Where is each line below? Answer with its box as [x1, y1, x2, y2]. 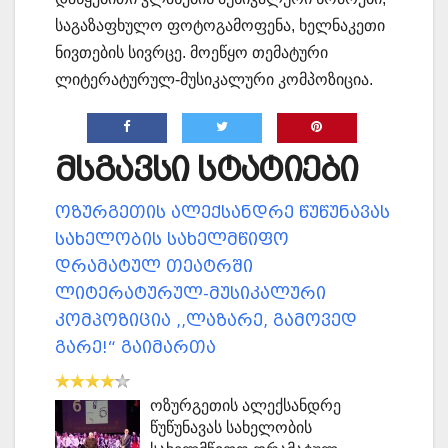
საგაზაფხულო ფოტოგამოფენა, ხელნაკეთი [55, 17, 385, 35]
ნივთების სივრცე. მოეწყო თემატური [55, 44, 328, 62]
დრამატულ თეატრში [55, 257, 253, 277]
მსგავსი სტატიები [55, 151, 358, 190]
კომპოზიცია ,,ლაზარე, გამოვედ [55, 311, 357, 331]
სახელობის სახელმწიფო [55, 230, 289, 250]
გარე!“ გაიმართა [55, 338, 216, 358]
